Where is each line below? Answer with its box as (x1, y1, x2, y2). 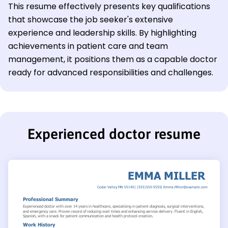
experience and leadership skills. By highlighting (8, 27, 196, 39)
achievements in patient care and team (8, 40, 168, 52)
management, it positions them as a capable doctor (8, 53, 217, 66)
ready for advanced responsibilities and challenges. (8, 67, 213, 79)
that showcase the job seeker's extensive (8, 14, 173, 26)
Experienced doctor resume (27, 126, 201, 142)
